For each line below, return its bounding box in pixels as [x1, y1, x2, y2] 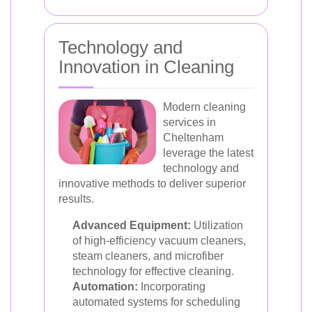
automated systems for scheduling [72, 296, 240, 308]
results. [58, 193, 94, 205]
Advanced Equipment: [72, 219, 191, 231]
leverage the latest [163, 147, 253, 159]
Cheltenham [163, 132, 224, 143]
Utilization [191, 219, 243, 231]
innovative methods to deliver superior [58, 178, 246, 189]
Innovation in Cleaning [58, 56, 234, 77]
